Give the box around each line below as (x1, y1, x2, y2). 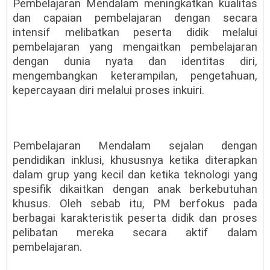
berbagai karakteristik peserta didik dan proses (13, 212, 257, 225)
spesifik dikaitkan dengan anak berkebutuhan (13, 183, 257, 196)
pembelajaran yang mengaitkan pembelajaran (13, 40, 257, 54)
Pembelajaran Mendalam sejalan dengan (13, 139, 257, 153)
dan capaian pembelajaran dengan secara (13, 11, 257, 25)
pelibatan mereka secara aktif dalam (13, 226, 257, 240)
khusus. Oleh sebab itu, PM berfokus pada (13, 197, 257, 211)
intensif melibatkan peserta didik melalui (13, 26, 257, 40)
